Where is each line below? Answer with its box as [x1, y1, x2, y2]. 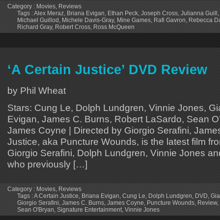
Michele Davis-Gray [62, 16, 114, 24]
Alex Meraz [34, 9, 64, 17]
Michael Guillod [17, 16, 59, 24]
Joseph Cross [141, 9, 178, 17]
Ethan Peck [108, 9, 138, 17]
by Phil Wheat [7, 84, 66, 96]
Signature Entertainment [57, 206, 122, 213]
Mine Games [117, 16, 151, 24]
